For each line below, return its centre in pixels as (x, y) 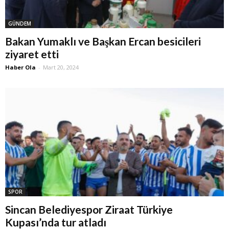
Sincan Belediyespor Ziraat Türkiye (89, 209)
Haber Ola (20, 67)
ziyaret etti (32, 54)
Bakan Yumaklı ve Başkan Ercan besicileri (103, 41)
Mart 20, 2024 (61, 67)
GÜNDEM (20, 24)
